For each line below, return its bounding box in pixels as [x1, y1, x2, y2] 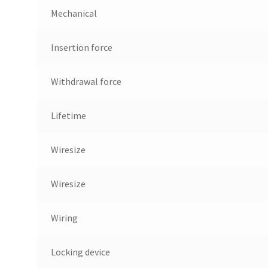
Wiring [50, 211, 78, 224]
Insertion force [50, 41, 112, 53]
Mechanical [50, 7, 97, 19]
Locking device [50, 245, 110, 258]
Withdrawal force [50, 75, 121, 87]
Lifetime [50, 109, 86, 121]
